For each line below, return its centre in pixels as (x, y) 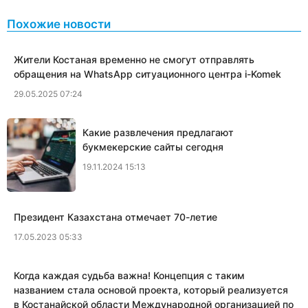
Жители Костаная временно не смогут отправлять (134, 60)
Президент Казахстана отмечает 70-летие (115, 217)
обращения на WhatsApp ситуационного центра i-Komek (147, 74)
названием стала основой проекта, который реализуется (151, 290)
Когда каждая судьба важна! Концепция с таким (129, 276)
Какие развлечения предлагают (158, 133)
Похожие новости (59, 24)
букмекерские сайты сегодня (153, 147)
